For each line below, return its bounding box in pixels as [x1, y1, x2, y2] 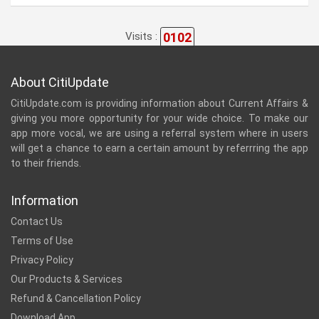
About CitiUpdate [11, 75, 109, 90]
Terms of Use [11, 235, 73, 247]
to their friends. [11, 157, 81, 169]
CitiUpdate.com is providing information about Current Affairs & [11, 98, 308, 110]
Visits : [125, 30, 160, 43]
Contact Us [11, 216, 63, 228]
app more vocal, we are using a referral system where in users [11, 127, 308, 140]
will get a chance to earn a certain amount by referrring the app [11, 142, 308, 155]
